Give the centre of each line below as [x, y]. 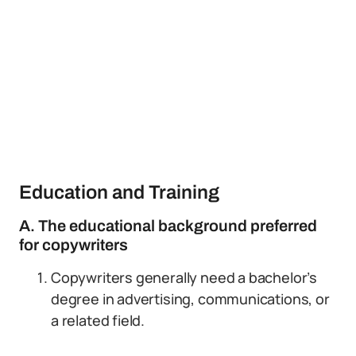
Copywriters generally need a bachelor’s [184, 277]
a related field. [98, 320]
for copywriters [74, 245]
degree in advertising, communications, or [190, 299]
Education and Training [119, 192]
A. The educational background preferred [168, 226]
